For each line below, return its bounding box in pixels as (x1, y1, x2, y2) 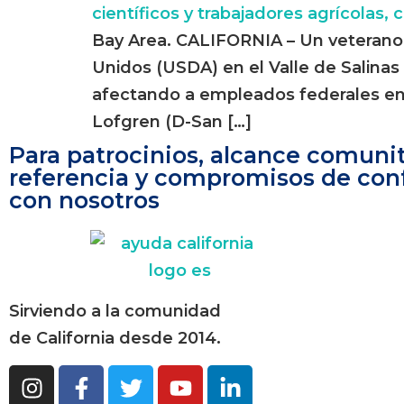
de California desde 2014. (9, 328, 221, 348)
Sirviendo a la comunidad (9, 301, 221, 321)
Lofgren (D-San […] (92, 112, 252, 132)
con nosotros (9, 187, 160, 214)
